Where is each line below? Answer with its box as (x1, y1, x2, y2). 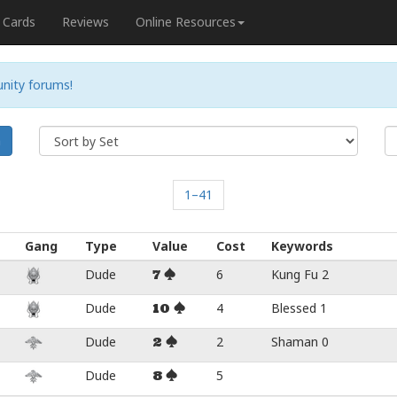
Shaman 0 (271, 333, 329, 350)
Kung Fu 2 (271, 266, 329, 283)
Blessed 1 (271, 300, 327, 316)
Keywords (271, 237, 333, 254)
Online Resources (136, 13, 236, 30)
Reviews (62, 13, 109, 30)
